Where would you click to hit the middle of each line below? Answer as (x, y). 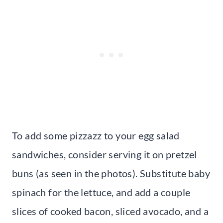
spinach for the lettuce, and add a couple (101, 192)
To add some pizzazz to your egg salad (96, 135)
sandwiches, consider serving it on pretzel (105, 154)
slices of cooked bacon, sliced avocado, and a (110, 211)
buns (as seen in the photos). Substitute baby (111, 173)
